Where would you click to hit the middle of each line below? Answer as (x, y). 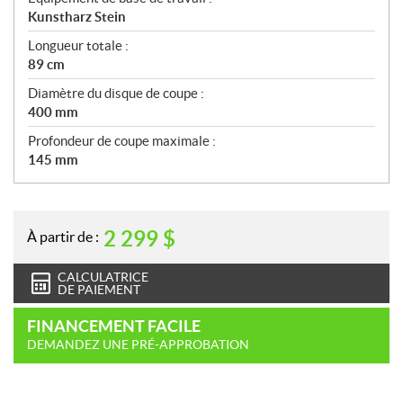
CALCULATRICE (103, 277)
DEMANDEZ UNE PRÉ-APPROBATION (138, 344)
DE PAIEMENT (99, 289)
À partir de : (63, 237)
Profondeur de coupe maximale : (122, 140)
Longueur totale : (78, 45)
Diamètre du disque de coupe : (116, 93)
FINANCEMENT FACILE (114, 326)
